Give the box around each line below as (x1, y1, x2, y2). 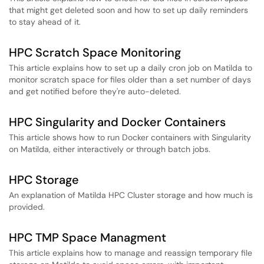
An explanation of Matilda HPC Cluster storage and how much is (9, 190, 253, 200)
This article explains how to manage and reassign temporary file (9, 247, 252, 258)
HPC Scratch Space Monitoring (9, 45, 181, 60)
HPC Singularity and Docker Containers (9, 114, 226, 130)
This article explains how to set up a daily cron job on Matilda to (9, 62, 252, 73)
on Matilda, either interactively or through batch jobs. (9, 144, 210, 154)
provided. (9, 202, 45, 212)
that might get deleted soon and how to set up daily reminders (9, 5, 248, 15)
